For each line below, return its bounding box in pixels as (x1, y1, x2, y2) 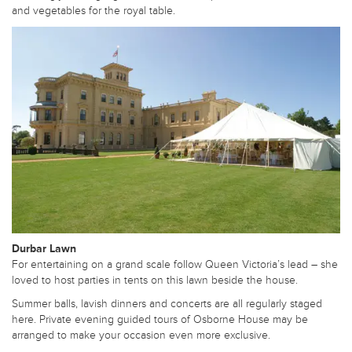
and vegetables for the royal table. (12, 3, 175, 17)
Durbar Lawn (12, 242, 76, 256)
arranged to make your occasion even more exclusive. (12, 328, 270, 343)
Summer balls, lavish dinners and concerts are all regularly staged (12, 297, 322, 311)
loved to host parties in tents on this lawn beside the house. (12, 273, 298, 288)
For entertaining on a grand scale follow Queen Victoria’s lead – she (12, 258, 338, 272)
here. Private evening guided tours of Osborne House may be (12, 313, 308, 327)
